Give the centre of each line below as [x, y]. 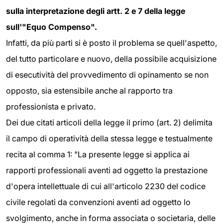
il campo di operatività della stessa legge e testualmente [109, 139]
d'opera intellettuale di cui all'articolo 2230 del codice [106, 186]
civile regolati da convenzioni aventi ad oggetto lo [98, 202]
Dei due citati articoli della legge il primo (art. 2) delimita [109, 123]
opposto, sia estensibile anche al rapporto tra [89, 91]
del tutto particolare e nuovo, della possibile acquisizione [111, 59]
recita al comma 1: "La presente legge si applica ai [98, 155]
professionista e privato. [51, 107]
